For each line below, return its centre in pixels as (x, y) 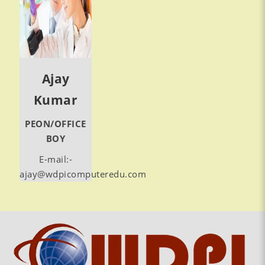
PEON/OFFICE (56, 124)
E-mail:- (56, 159)
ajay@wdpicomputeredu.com (83, 174)
